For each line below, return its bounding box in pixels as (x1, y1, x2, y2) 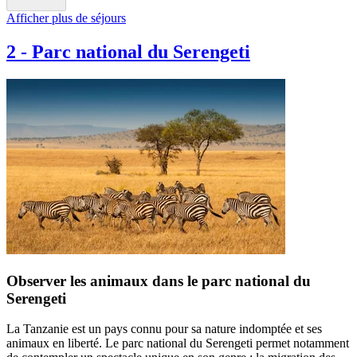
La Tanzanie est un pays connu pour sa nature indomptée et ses (6, 322, 322, 336)
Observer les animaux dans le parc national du (6, 272, 311, 289)
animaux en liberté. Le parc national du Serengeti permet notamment (6, 336, 349, 351)
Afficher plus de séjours (6, 11, 126, 25)
